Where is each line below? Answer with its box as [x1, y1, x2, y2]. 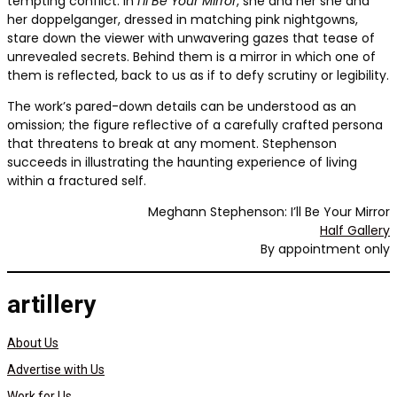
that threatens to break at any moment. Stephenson [7, 135, 337, 153]
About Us [7, 335, 58, 350]
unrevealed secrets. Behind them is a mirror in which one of [7, 48, 376, 66]
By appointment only [261, 240, 390, 259]
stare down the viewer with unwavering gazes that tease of [7, 29, 375, 48]
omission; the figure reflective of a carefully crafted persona [7, 116, 383, 135]
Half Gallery [320, 222, 390, 240]
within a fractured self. [7, 172, 146, 191]
